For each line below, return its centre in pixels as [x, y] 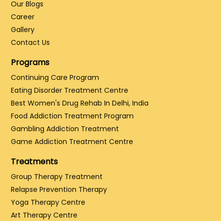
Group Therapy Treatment [57, 177]
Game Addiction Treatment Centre [72, 142]
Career [23, 17]
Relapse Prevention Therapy [59, 190]
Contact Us [31, 43]
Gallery [23, 30]
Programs [30, 63]
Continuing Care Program [55, 78]
